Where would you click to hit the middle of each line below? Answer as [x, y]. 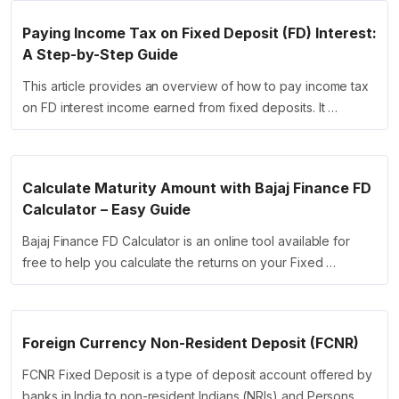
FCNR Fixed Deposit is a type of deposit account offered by [198, 375]
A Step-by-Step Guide [100, 55]
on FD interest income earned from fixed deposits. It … [180, 108]
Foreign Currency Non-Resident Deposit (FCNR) [191, 343]
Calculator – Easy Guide [106, 210]
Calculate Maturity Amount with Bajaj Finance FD [197, 188]
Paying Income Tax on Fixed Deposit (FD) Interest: [199, 33]
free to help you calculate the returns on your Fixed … [179, 263]
